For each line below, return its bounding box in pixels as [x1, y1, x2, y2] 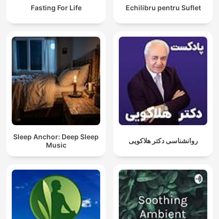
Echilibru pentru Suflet [125, 3, 201, 12]
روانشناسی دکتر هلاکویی [128, 136, 198, 145]
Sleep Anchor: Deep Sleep [13, 132, 99, 141]
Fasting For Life [30, 3, 82, 12]
